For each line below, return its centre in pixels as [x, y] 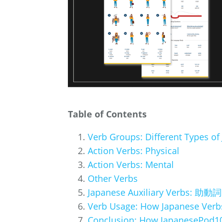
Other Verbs [113, 178]
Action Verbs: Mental [131, 164]
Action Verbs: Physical [134, 150]
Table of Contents [107, 114]
